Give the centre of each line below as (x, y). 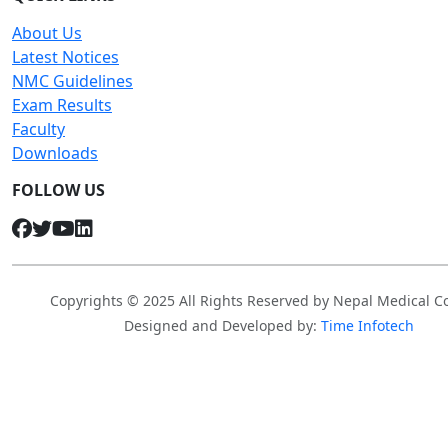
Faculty (38, 129)
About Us (47, 33)
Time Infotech (367, 325)
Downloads (55, 153)
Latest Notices (65, 57)
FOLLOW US (58, 190)
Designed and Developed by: (222, 325)
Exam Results (62, 105)
